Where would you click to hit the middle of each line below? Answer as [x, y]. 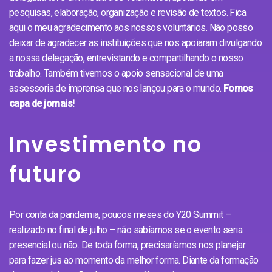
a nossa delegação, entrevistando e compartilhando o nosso [126, 58]
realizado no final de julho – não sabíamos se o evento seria [126, 229]
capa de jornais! [42, 103]
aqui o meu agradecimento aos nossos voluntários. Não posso [131, 27]
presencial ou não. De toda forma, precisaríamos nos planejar [127, 245]
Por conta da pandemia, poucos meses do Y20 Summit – [120, 214]
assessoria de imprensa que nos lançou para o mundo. [116, 88]
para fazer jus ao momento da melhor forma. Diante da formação [134, 260]
